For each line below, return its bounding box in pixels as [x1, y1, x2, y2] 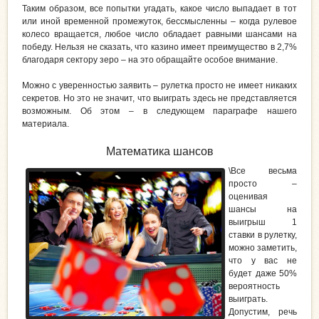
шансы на [229, 204, 297, 214]
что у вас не [229, 255, 297, 266]
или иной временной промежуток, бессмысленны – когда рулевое [22, 16, 297, 27]
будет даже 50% [229, 268, 297, 278]
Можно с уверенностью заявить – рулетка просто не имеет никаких [22, 80, 297, 91]
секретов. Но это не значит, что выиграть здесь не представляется [22, 93, 297, 104]
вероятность [229, 281, 280, 291]
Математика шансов [105, 145, 214, 158]
